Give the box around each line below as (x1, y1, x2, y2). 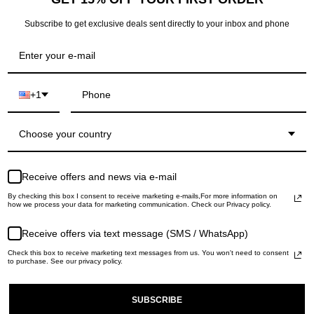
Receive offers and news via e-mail (22, 171, 177, 182)
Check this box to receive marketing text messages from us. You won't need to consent (8, 249, 289, 257)
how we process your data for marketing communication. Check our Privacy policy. (8, 200, 271, 208)
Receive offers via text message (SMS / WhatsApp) (22, 228, 248, 239)
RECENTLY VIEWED (109, 102, 205, 113)
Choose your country (19, 128, 111, 139)
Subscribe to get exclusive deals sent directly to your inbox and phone (25, 19, 289, 29)
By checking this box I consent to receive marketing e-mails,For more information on (8, 192, 278, 200)
